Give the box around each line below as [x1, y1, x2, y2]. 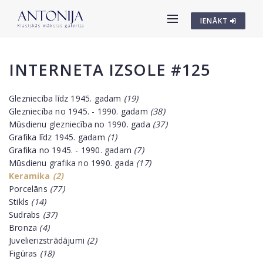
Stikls [9, 196, 32, 207]
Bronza [9, 222, 40, 233]
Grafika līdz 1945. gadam [9, 131, 107, 143]
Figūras [9, 248, 40, 259]
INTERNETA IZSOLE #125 [9, 59, 210, 80]
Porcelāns [9, 183, 50, 194]
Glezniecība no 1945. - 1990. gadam [9, 106, 150, 117]
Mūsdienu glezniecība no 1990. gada [9, 119, 153, 130]
